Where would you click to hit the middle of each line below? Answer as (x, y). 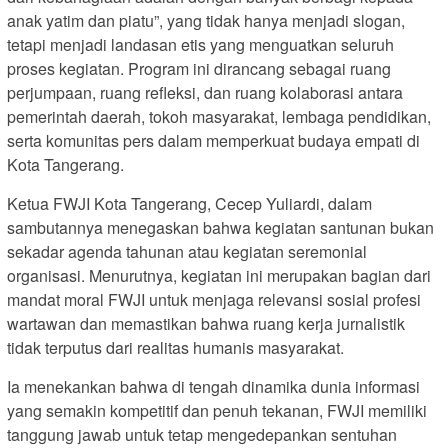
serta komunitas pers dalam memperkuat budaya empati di (213, 141)
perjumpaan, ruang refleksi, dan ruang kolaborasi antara (205, 93)
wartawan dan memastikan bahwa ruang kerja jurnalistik (206, 324)
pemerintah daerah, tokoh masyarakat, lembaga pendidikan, (219, 117)
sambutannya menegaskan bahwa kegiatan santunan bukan (220, 228)
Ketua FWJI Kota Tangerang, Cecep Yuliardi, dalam (189, 204)
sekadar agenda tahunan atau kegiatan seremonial (187, 252)
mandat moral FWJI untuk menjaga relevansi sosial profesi (214, 300)
